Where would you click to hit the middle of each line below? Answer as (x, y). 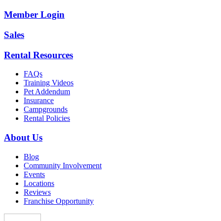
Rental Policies (47, 118)
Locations (39, 183)
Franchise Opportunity (59, 201)
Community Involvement (63, 165)
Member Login (34, 15)
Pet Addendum (47, 92)
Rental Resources (38, 55)
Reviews (37, 192)
